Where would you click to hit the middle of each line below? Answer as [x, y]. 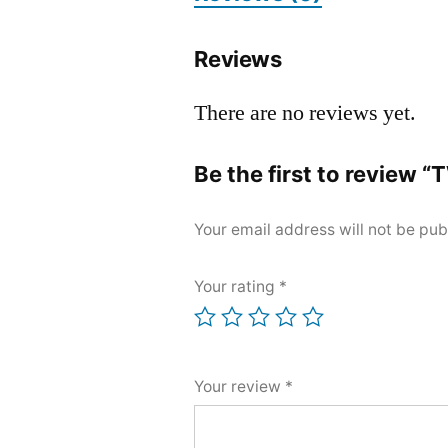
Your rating [237, 287]
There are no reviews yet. [305, 113]
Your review [240, 387]
